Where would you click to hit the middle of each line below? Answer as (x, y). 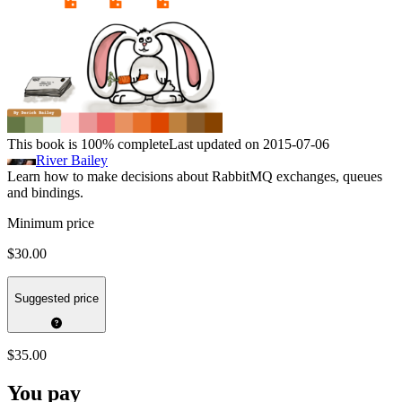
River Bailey (72, 161)
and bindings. (45, 193)
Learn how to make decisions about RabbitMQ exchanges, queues (195, 177)
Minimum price (51, 223)
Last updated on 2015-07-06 (249, 144)
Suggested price (57, 298)
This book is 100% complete (88, 144)
